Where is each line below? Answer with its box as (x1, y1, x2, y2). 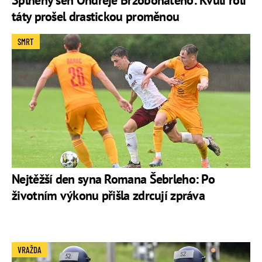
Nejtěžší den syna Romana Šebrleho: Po (12, 171, 215, 188)
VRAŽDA (18, 244, 42, 256)
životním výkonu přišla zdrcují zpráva (12, 187, 205, 204)
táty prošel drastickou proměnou (12, 8, 180, 25)
